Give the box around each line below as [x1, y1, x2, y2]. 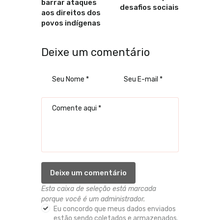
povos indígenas [41, 18, 101, 27]
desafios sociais [120, 2, 179, 12]
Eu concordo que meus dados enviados [54, 204, 176, 213]
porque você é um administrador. [41, 194, 145, 203]
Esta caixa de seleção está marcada [41, 184, 156, 193]
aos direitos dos [41, 8, 101, 17]
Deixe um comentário [41, 45, 150, 59]
